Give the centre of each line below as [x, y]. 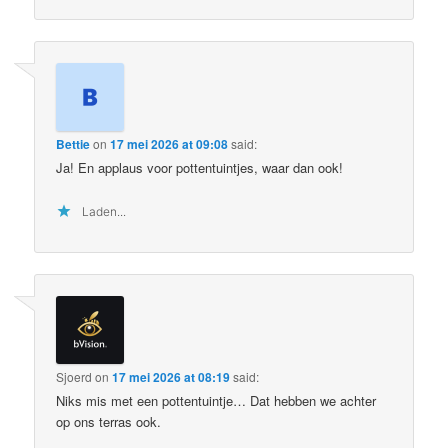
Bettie [73, 144]
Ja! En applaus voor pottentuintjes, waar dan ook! [200, 168]
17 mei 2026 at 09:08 [169, 144]
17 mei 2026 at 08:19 [171, 376]
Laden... [104, 211]
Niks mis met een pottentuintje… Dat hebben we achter [216, 400]
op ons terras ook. [109, 421]
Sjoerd [74, 376]
